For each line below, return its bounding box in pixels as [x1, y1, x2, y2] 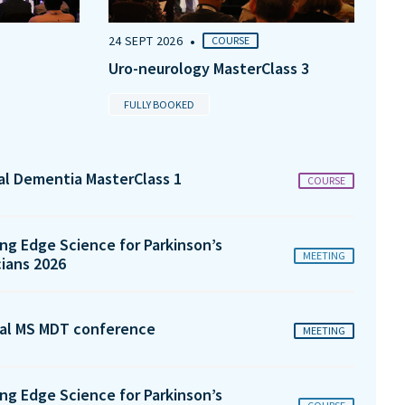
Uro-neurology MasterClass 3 [108, 57, 309, 79]
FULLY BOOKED [124, 97, 194, 111]
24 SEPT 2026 [108, 32, 184, 49]
